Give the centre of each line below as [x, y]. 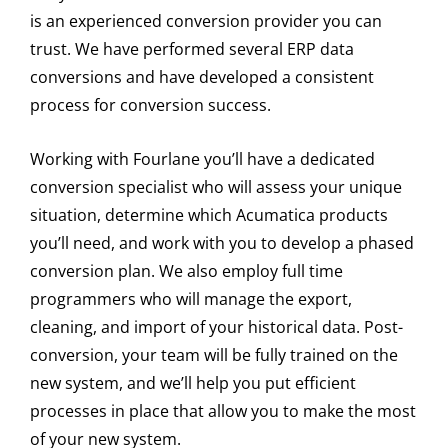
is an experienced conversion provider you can [206, 21]
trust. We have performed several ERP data [192, 49]
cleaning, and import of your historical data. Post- [216, 326]
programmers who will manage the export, [191, 298]
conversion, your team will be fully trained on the [214, 354]
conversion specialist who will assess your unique [216, 186]
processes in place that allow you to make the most [223, 410]
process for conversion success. [150, 105]
